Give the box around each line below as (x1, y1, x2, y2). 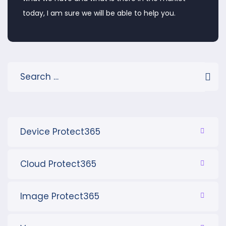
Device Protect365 (20, 125, 100, 138)
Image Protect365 (20, 190, 99, 202)
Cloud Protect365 (20, 157, 96, 170)
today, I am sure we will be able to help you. (23, 8, 176, 19)
